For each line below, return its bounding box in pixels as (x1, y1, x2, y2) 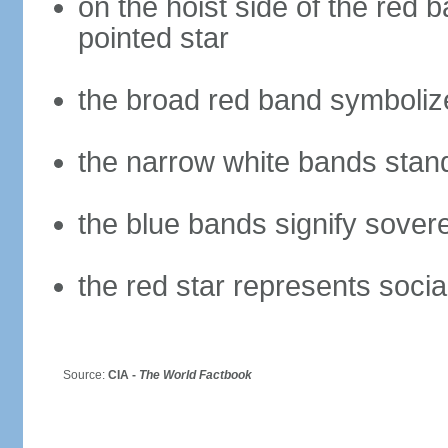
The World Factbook (138, 368, 252, 382)
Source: (47, 368, 108, 382)
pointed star (77, 22, 229, 54)
